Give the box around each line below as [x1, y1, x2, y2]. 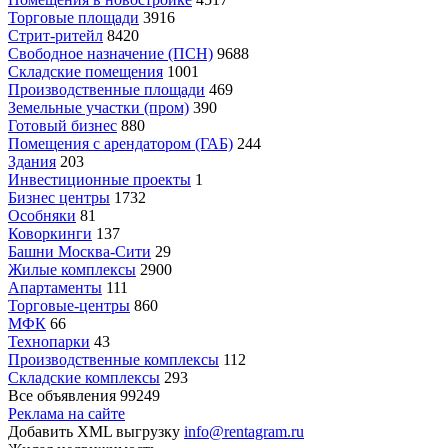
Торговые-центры [8, 297, 130, 314]
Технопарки [8, 333, 90, 350]
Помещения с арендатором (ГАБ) [8, 135, 233, 152]
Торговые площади [8, 9, 139, 26]
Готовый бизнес [8, 117, 117, 134]
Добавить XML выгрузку [8, 423, 184, 440]
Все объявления [8, 387, 116, 404]
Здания [8, 153, 56, 170]
